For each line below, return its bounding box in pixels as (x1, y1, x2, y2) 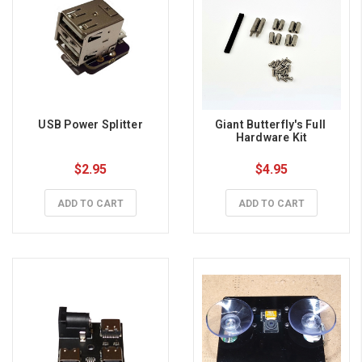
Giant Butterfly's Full (214, 118, 326, 132)
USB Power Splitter (38, 118, 143, 132)
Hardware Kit (235, 131, 308, 145)
